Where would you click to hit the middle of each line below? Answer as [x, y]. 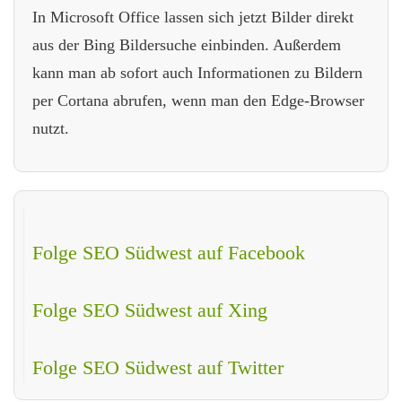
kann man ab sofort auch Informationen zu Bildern [197, 72]
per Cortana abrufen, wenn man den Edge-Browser [198, 100]
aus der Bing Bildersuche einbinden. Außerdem [187, 44]
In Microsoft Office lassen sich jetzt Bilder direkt [193, 17]
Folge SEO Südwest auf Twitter [158, 367]
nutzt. [51, 128]
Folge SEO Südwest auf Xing [150, 310]
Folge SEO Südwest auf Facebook [169, 252]
